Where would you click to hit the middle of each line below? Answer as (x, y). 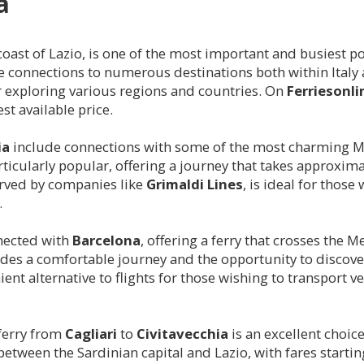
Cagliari (91, 333)
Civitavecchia (182, 333)
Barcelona (106, 240)
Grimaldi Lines (195, 184)
